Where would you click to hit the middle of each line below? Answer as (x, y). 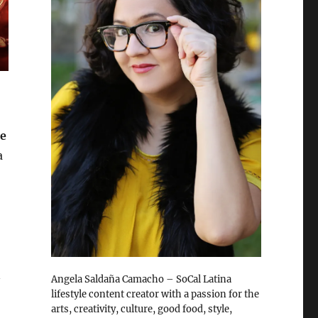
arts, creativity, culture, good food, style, (141, 309)
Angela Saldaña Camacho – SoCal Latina (141, 279)
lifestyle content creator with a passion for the (155, 294)
